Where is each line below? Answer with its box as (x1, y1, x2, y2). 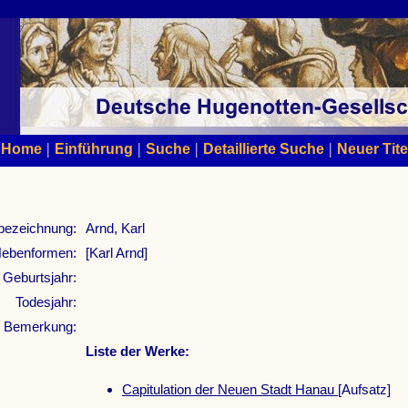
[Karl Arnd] (86, 245, 148, 261)
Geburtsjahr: (3, 270, 76, 286)
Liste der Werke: (86, 343, 189, 360)
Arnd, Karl (86, 220, 145, 237)
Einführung (55, 140, 133, 157)
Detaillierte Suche (203, 140, 324, 157)
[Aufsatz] (338, 382, 391, 398)
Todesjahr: (15, 294, 76, 311)
